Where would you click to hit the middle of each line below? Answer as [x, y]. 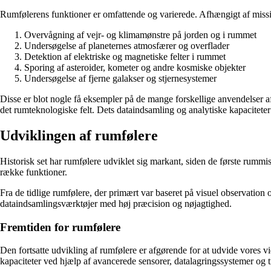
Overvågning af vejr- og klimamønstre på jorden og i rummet [140, 35]
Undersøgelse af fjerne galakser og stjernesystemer [120, 79]
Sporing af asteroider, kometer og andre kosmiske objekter [135, 68]
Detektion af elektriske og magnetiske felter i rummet [125, 57]
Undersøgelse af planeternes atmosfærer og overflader [127, 46]
